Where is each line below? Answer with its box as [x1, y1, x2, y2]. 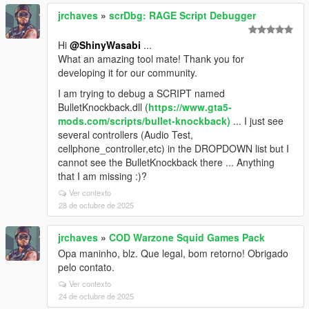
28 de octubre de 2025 [59, 199, 134, 210]
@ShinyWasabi [70, 38, 141, 52]
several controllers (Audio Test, [58, 128, 193, 141]
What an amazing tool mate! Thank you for [58, 52, 244, 66]
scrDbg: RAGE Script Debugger [109, 8, 256, 22]
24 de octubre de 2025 [59, 290, 134, 301]
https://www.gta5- [148, 100, 232, 114]
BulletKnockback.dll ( [58, 100, 148, 114]
